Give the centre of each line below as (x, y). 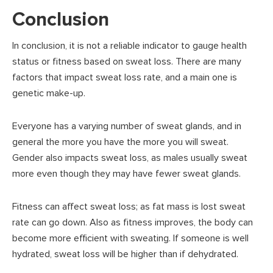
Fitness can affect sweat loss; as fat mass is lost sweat (129, 206)
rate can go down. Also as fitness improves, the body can (133, 222)
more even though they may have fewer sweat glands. (126, 173)
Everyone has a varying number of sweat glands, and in (127, 126)
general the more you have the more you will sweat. (120, 142)
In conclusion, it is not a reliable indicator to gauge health (129, 45)
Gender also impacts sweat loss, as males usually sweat (130, 158)
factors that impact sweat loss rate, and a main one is (125, 77)
